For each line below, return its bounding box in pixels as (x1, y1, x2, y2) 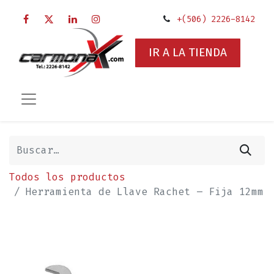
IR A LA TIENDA (149, 45, 227, 60)
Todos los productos (9, 170, 125, 183)
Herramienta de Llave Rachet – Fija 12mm (25, 185, 264, 198)
